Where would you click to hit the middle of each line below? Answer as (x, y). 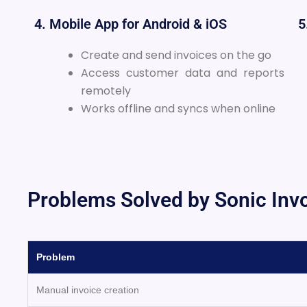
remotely (106, 90)
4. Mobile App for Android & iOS (131, 24)
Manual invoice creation (88, 290)
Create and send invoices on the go (176, 55)
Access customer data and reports (183, 73)
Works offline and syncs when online (178, 108)
